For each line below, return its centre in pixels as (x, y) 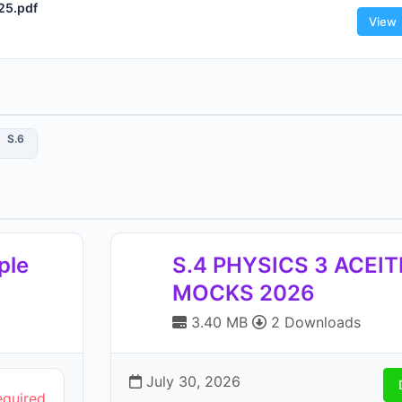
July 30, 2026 (191, 381)
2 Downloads (314, 322)
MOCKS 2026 (244, 293)
